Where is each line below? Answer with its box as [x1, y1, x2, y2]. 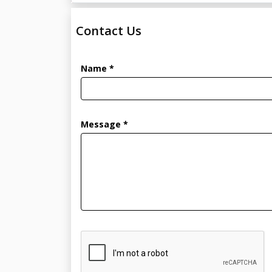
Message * [81, 118, 128, 131]
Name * [81, 63, 114, 75]
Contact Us [76, 22, 141, 39]
